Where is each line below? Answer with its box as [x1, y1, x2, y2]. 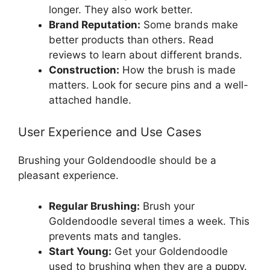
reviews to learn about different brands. [49, 48, 242, 61]
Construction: [49, 63, 119, 76]
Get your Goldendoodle [111, 245, 228, 257]
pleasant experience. [18, 169, 119, 182]
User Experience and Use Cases [18, 125, 201, 140]
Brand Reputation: [49, 18, 140, 31]
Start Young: [49, 245, 111, 257]
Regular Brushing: [49, 199, 140, 212]
